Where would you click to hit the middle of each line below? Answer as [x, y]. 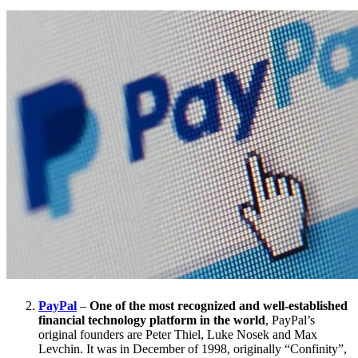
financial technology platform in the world [152, 320]
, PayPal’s [290, 320]
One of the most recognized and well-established [219, 305]
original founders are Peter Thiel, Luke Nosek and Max [178, 334]
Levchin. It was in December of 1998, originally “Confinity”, [193, 348]
